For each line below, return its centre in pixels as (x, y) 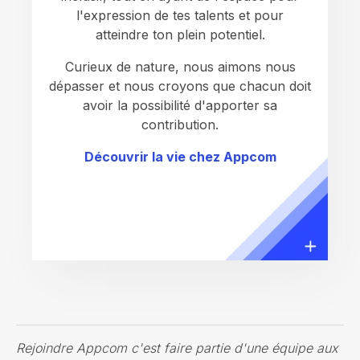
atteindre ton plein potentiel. (180, 35)
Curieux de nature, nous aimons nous (180, 67)
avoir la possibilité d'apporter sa (180, 106)
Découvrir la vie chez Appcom (180, 157)
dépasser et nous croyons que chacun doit (180, 86)
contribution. (180, 125)
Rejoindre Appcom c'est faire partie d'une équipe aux (177, 348)
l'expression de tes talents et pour (180, 16)
